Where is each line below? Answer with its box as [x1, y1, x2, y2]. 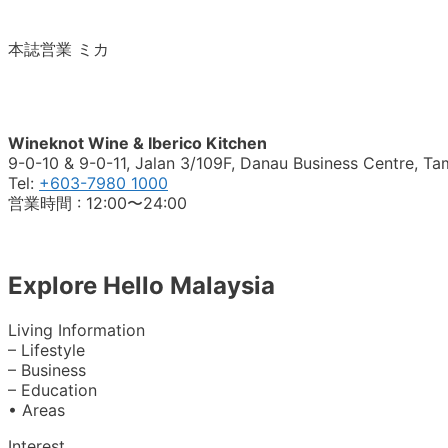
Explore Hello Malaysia [8, 270, 275, 300]
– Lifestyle [8, 339, 85, 360]
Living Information [8, 319, 145, 340]
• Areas [8, 399, 65, 420]
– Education [8, 379, 97, 400]
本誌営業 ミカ [8, 39, 109, 60]
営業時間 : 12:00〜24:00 [8, 193, 187, 214]
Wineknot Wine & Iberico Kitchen [8, 133, 267, 154]
